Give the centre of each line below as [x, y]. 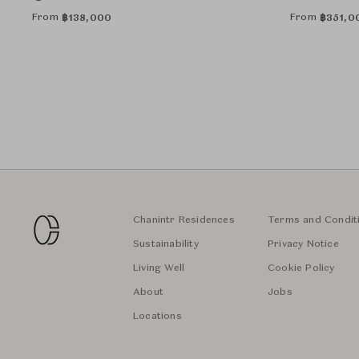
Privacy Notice [303, 244]
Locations [157, 317]
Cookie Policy [301, 268]
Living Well [159, 268]
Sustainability [166, 244]
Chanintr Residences [184, 220]
